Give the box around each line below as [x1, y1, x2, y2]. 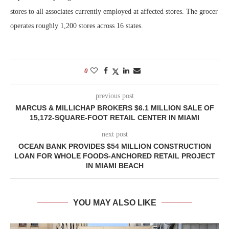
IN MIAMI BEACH [85, 161, 144, 170]
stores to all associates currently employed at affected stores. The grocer [10, 7, 218, 15]
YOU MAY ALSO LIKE [73, 198, 156, 207]
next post [101, 130, 128, 138]
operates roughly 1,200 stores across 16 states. [10, 21, 143, 30]
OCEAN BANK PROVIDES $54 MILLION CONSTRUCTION [18, 142, 211, 150]
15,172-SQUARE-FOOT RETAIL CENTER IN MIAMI [30, 113, 199, 122]
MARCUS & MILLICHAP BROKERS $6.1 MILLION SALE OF [15, 103, 214, 112]
